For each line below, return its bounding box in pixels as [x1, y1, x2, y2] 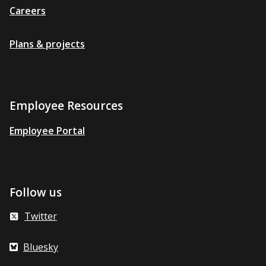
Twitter [24, 210, 57, 223]
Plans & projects [9, 37, 85, 50]
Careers [9, 4, 46, 17]
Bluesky [23, 240, 58, 254]
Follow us [9, 185, 62, 200]
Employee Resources [9, 98, 123, 113]
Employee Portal [9, 124, 85, 137]
